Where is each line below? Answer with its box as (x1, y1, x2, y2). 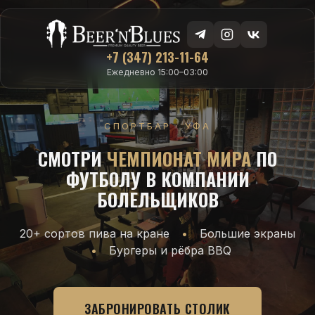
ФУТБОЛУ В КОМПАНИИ (65, 165, 250, 193)
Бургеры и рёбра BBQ (108, 243, 231, 257)
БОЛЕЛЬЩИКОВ (96, 186, 219, 213)
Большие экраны (200, 226, 295, 240)
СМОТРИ (38, 145, 107, 172)
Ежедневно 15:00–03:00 (107, 67, 208, 77)
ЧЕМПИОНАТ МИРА (107, 145, 251, 172)
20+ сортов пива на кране (20, 226, 169, 240)
